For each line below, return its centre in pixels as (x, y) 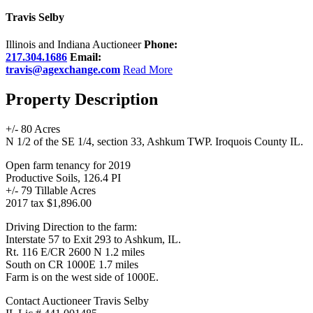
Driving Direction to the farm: (71, 227)
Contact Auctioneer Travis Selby (77, 301)
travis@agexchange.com (63, 70)
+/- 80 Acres (33, 129)
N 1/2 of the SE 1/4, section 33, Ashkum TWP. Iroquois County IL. (154, 142)
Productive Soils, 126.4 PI (63, 178)
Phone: (161, 45)
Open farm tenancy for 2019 (68, 166)
